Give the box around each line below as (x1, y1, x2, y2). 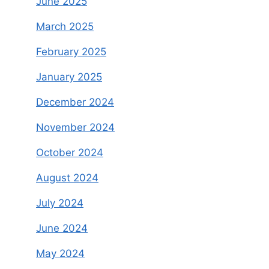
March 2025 (36, 20, 94, 33)
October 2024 (36, 147, 103, 159)
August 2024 (36, 172, 98, 184)
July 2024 (36, 197, 83, 210)
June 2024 (36, 222, 88, 235)
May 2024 (36, 247, 85, 260)
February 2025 (36, 46, 106, 58)
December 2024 (36, 96, 114, 109)
